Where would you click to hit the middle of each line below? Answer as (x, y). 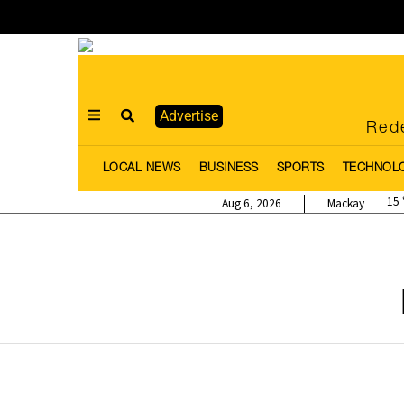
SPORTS (300, 169)
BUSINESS (229, 169)
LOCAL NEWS (142, 169)
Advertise (189, 115)
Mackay (346, 204)
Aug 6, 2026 (251, 204)
